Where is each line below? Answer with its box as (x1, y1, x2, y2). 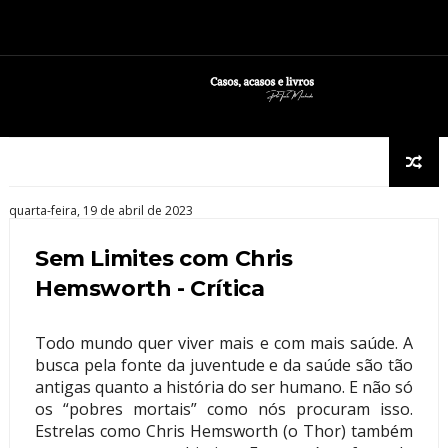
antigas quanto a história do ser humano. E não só (34, 375, 414, 398)
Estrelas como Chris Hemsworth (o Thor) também (34, 419, 414, 442)
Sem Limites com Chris (34, 244, 293, 272)
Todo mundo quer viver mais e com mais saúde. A (34, 331, 414, 354)
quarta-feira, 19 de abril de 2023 (8, 201, 193, 219)
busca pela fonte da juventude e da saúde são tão (34, 353, 414, 376)
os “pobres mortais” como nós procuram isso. (34, 397, 414, 420)
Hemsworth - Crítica (34, 274, 265, 302)
